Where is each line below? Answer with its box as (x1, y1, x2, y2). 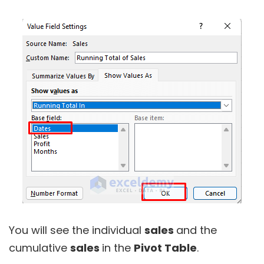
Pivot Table (134, 240, 197, 256)
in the (102, 240, 134, 256)
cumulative (9, 240, 70, 256)
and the (176, 223, 217, 238)
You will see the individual (9, 223, 144, 238)
